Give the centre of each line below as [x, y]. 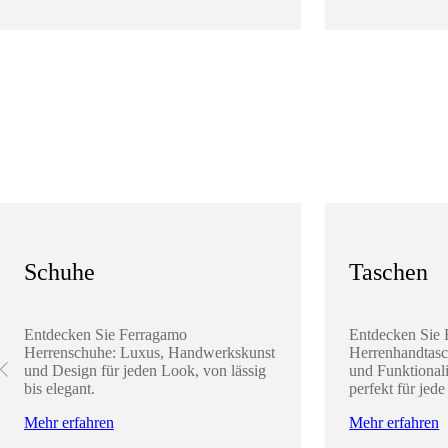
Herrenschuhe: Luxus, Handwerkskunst [149, 352]
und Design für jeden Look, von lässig [145, 370]
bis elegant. [59, 388]
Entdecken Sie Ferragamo [105, 334]
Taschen [389, 271]
